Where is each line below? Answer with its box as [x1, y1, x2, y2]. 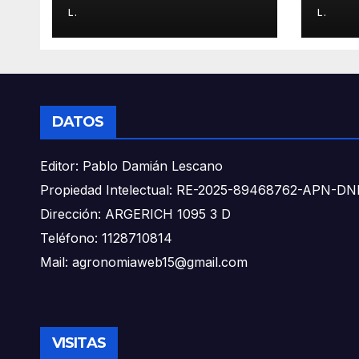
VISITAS [52, 333, 106, 352]
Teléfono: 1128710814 [40, 229, 172, 246]
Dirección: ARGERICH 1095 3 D [40, 205, 231, 222]
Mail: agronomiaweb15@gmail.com [40, 253, 248, 270]
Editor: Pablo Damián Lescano [40, 157, 223, 174]
